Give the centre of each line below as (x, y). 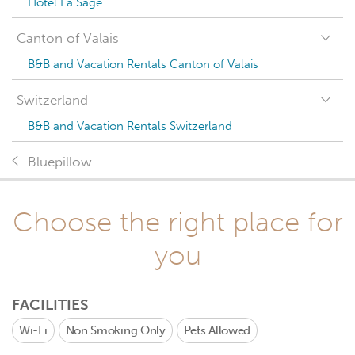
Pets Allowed (217, 330)
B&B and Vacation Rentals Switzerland (130, 126)
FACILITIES (50, 305)
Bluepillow (60, 162)
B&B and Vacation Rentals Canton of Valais (143, 64)
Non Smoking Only (115, 330)
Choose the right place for (177, 222)
